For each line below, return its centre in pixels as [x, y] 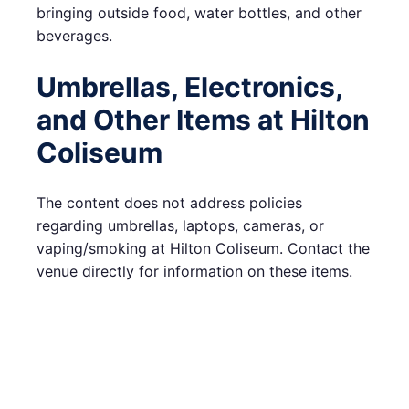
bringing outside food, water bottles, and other [199, 13]
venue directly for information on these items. [194, 272]
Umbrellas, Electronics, [189, 87]
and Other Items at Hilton [203, 120]
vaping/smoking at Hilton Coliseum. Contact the [203, 249]
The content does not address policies [169, 203]
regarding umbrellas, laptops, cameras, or [180, 226]
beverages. [74, 36]
